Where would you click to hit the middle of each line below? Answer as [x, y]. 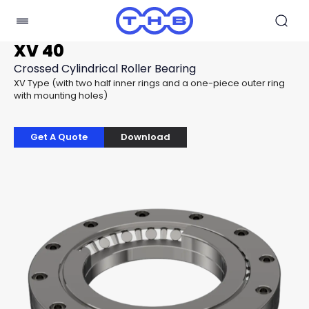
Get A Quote [59, 137]
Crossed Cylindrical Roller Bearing [105, 69]
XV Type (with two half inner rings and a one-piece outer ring [149, 83]
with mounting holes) [61, 96]
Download [146, 137]
